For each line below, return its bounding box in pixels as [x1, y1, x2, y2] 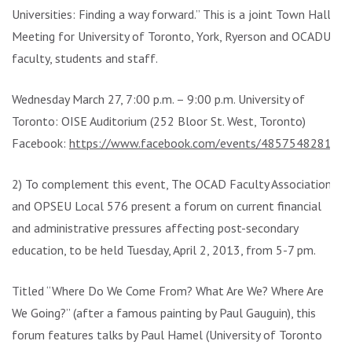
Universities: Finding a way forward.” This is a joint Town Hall [12, 6, 331, 22]
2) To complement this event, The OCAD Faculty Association [12, 176, 332, 192]
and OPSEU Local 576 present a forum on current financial [12, 198, 321, 214]
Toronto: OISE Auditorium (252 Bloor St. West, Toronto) [12, 113, 306, 129]
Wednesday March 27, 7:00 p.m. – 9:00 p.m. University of [12, 91, 305, 107]
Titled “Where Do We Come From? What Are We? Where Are [12, 283, 324, 299]
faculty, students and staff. [12, 50, 158, 66]
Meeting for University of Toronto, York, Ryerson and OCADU [12, 28, 331, 44]
